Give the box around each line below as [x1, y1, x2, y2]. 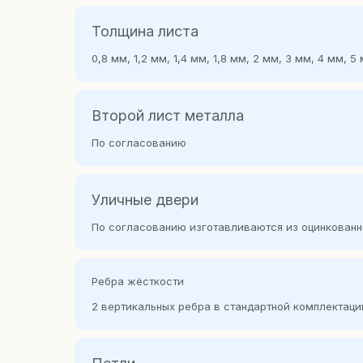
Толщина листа [92, 23, 199, 40]
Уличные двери [92, 191, 199, 208]
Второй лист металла [92, 107, 244, 124]
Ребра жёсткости [92, 275, 184, 288]
